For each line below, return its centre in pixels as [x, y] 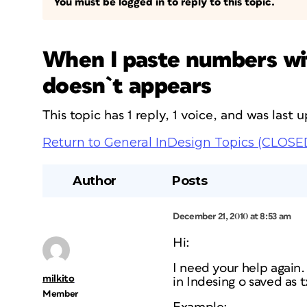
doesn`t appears [127, 86]
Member [60, 294]
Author [95, 181]
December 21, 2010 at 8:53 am [232, 217]
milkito [59, 279]
